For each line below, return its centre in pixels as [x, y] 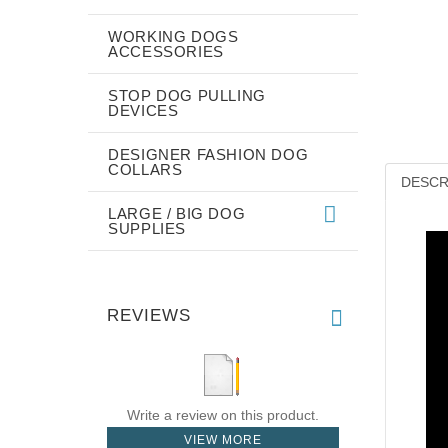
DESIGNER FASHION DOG [208, 154]
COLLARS [145, 169]
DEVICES [143, 110]
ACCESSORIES [166, 51]
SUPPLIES [147, 228]
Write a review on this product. [222, 414]
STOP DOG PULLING [187, 95]
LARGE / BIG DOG [177, 213]
